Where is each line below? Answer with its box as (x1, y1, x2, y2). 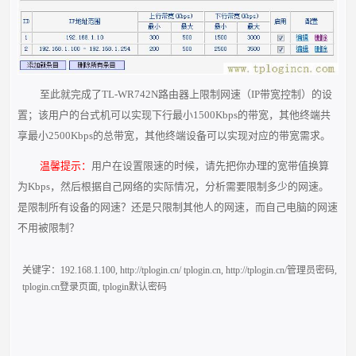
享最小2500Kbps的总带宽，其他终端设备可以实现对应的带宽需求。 (17, 130, 331, 142)
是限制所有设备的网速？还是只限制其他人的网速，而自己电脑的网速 (17, 201, 339, 214)
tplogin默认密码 (103, 281, 168, 293)
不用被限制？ (17, 222, 80, 234)
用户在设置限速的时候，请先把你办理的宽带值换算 (91, 160, 329, 172)
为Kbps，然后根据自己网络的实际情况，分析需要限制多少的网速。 (17, 180, 330, 193)
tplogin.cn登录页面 (22, 281, 99, 293)
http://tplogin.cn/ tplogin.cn (120, 265, 222, 277)
